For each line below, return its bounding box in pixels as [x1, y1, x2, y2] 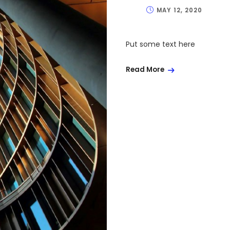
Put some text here [126, 39, 195, 49]
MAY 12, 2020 [157, 6, 203, 14]
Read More [126, 65, 164, 75]
